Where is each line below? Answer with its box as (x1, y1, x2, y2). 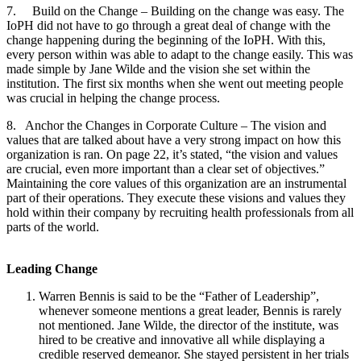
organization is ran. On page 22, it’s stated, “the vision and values (6, 147, 338, 161)
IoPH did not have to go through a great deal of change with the (6, 18, 330, 32)
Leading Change (6, 261, 98, 276)
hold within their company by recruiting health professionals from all (6, 205, 354, 219)
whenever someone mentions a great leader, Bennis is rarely (39, 303, 342, 317)
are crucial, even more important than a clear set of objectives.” (6, 161, 325, 176)
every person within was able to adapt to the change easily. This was (6, 47, 353, 61)
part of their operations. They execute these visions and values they (6, 190, 346, 205)
